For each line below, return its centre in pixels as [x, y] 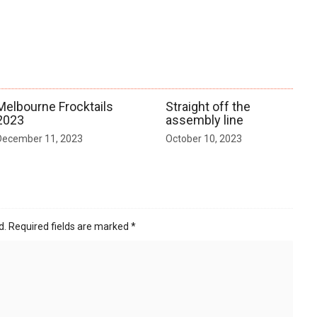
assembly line [204, 120]
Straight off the [208, 106]
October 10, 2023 [204, 138]
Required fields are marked [70, 226]
